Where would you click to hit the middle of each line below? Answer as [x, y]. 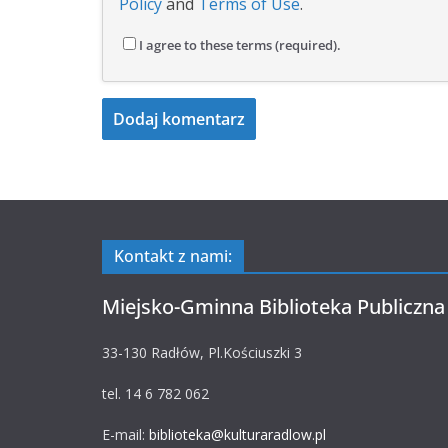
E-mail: [125, 434]
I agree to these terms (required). [240, 44]
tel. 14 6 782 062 [155, 393]
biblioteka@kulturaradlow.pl [237, 434]
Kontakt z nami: [173, 256]
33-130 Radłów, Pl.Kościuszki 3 [202, 352]
